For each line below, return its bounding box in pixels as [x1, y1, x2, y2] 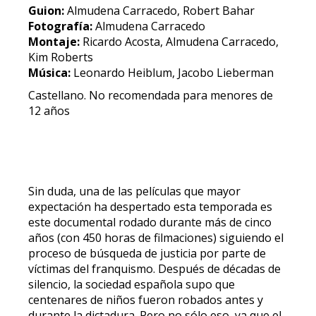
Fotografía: [28, 18, 92, 34]
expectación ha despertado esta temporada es [28, 199, 272, 214]
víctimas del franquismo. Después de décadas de [28, 261, 281, 276]
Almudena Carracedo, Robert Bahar [64, 3, 255, 18]
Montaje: [28, 34, 80, 49]
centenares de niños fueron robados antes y [28, 292, 263, 308]
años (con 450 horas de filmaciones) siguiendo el [28, 230, 284, 245]
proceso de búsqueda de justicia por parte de [28, 245, 266, 261]
